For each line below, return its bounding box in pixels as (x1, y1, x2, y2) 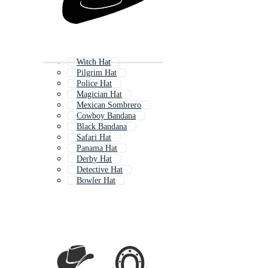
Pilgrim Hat (77, 68, 117, 78)
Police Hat (77, 79, 112, 89)
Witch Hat (77, 57, 111, 67)
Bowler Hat (77, 176, 115, 185)
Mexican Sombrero (77, 100, 141, 110)
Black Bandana (77, 122, 127, 132)
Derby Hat (77, 154, 112, 164)
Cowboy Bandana (77, 111, 136, 121)
